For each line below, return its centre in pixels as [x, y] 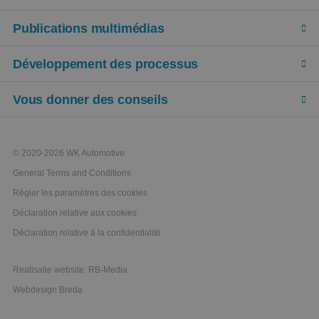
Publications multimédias [89, 29]
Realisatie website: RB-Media [70, 270]
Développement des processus [106, 64]
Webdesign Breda [48, 290]
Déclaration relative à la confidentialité [87, 233]
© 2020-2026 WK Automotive [69, 153]
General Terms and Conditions [72, 173]
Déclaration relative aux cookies [75, 213]
